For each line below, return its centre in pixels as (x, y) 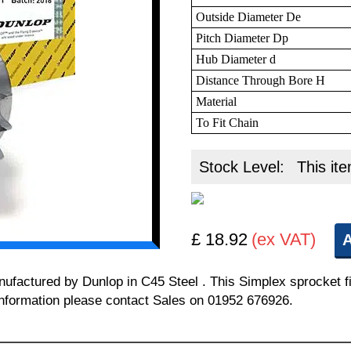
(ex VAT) (284, 239)
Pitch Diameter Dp (242, 38)
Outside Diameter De (249, 16)
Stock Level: (244, 166)
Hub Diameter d (236, 59)
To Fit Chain (228, 122)
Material (217, 101)
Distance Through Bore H (261, 80)
